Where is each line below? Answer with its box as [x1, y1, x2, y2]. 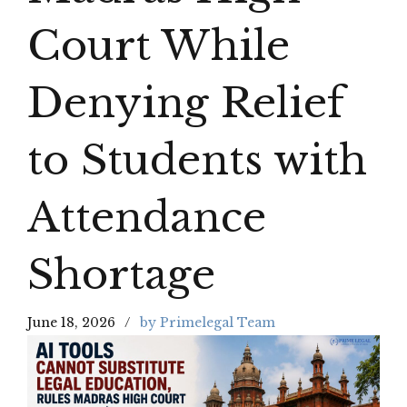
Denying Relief [27, 77, 344, 128]
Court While [27, 20, 290, 71]
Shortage [27, 249, 215, 300]
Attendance [27, 192, 266, 243]
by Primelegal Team [140, 314, 275, 331]
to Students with [27, 134, 367, 185]
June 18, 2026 [27, 314, 115, 331]
